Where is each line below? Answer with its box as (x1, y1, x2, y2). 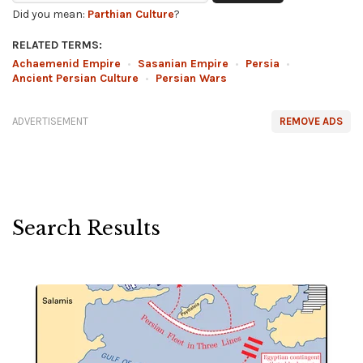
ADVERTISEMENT (12, 115, 88, 127)
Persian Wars (156, 71, 227, 85)
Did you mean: (12, 7, 88, 21)
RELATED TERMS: (12, 38, 102, 52)
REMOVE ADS (280, 115, 343, 127)
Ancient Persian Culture (12, 71, 139, 85)
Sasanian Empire (138, 57, 228, 70)
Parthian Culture (88, 7, 174, 21)
